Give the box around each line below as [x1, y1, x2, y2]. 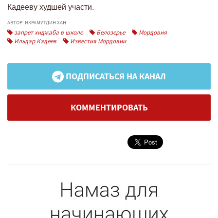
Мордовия [137, 28, 167, 37]
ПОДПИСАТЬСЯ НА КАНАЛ [64, 71, 166, 83]
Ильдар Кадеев [13, 37, 56, 46]
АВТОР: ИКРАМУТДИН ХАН [7, 19, 66, 26]
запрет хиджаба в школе [13, 28, 83, 37]
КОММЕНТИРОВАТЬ [70, 102, 148, 114]
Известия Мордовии [69, 37, 126, 46]
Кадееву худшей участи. [7, 3, 94, 12]
